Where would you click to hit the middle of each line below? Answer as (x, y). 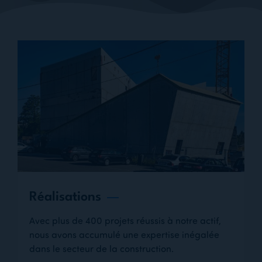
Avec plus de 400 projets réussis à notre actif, (125, 220)
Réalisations (65, 197)
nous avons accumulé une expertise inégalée (124, 234)
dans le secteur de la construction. (101, 248)
